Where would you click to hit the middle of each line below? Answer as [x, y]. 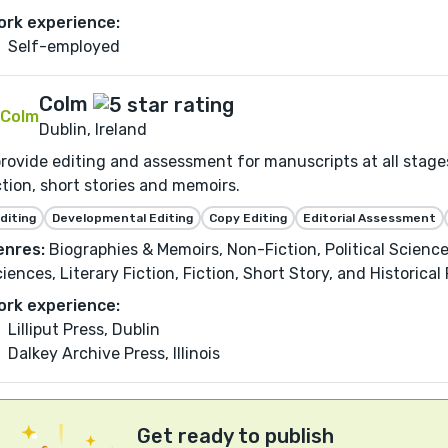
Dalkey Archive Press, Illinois [114, 353]
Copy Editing [248, 217]
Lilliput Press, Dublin [84, 329]
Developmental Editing [122, 217]
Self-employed [64, 46]
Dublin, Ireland [93, 129]
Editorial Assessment [369, 217]
